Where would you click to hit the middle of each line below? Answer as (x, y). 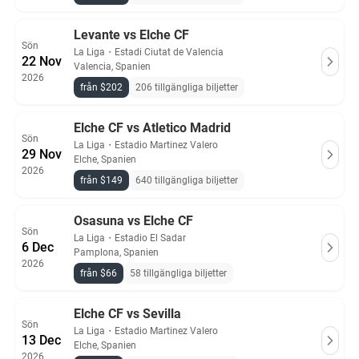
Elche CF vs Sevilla (127, 314)
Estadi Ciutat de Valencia (169, 52)
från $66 (99, 273)
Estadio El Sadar (150, 238)
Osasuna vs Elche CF (133, 221)
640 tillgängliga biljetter (187, 180)
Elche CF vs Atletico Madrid (152, 128)
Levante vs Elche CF (131, 35)
